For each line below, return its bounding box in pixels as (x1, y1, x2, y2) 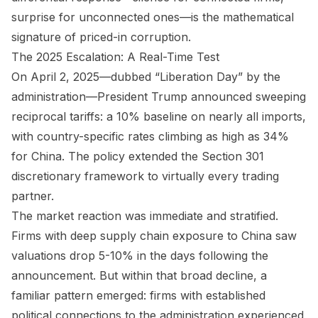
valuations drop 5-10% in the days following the (11, 248, 268, 263)
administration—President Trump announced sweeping (11, 89, 306, 104)
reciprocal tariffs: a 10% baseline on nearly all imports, (11, 109, 306, 124)
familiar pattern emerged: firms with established (11, 287, 265, 302)
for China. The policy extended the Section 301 (11, 148, 264, 163)
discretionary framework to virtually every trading (11, 168, 279, 183)
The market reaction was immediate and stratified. (11, 208, 278, 223)
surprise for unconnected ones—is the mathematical (11, 9, 294, 24)
